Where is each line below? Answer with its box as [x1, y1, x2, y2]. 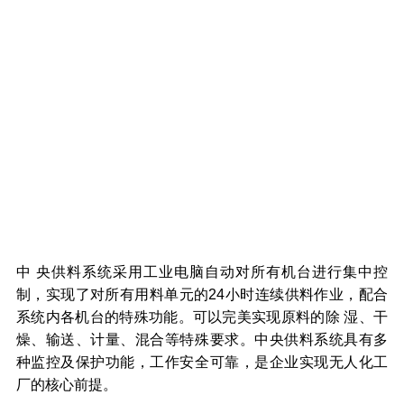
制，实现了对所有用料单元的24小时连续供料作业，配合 [15, 285, 389, 302]
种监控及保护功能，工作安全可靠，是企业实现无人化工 [15, 353, 389, 370]
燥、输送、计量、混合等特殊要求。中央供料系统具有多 [15, 330, 389, 347]
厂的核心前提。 [15, 375, 117, 392]
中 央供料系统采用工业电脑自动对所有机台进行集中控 [15, 262, 389, 280]
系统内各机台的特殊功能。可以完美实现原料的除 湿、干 [15, 308, 389, 325]
